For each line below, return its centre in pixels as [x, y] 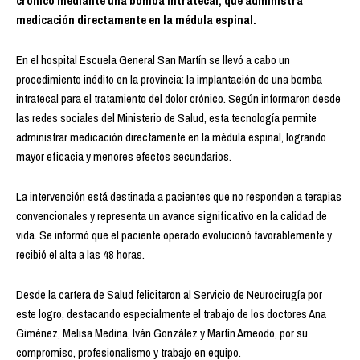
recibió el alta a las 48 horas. [80, 254]
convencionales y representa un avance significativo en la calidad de [172, 215]
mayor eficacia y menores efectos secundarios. [124, 156]
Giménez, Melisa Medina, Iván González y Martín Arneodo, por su [162, 333]
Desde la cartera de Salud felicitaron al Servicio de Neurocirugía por [169, 294]
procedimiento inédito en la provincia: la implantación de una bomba [169, 79]
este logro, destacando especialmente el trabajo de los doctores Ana [171, 313]
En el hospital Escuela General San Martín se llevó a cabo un [153, 59]
